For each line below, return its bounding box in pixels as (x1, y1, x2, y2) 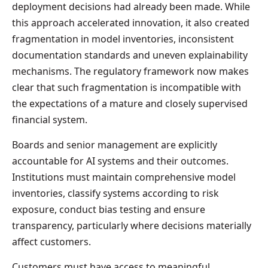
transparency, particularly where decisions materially (12, 218, 251, 232)
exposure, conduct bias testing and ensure (12, 202, 205, 216)
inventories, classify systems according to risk (12, 186, 219, 200)
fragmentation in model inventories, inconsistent (12, 32, 234, 45)
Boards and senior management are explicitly (12, 138, 217, 151)
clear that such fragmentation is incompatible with (12, 80, 241, 94)
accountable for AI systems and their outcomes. (12, 154, 229, 167)
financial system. (12, 112, 87, 126)
